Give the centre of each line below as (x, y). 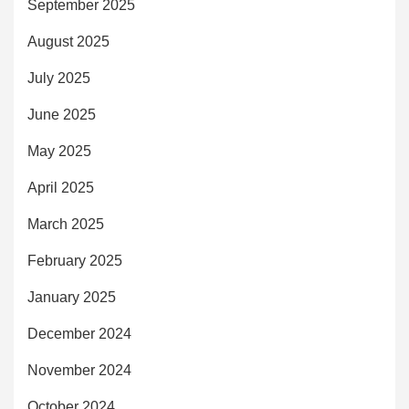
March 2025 (66, 225)
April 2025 (61, 188)
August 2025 (68, 42)
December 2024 (79, 334)
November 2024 (79, 371)
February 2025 (75, 261)
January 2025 (72, 298)
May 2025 (59, 152)
